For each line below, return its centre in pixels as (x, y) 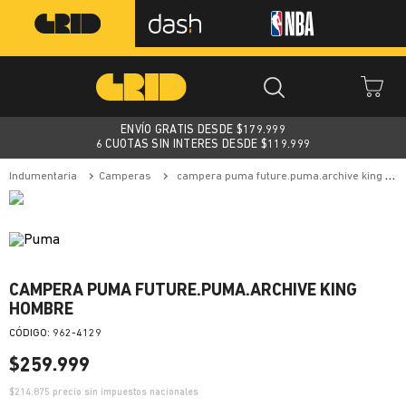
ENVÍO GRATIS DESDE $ (181, 130)
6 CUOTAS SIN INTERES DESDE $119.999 (203, 145)
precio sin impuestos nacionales (124, 393)
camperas (128, 177)
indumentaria (44, 177)
